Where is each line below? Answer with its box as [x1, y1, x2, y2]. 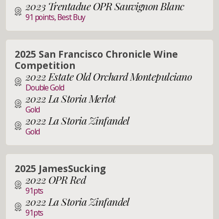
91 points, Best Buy [25, 11, 86, 22]
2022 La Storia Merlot [25, 91, 116, 105]
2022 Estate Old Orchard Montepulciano [25, 69, 192, 83]
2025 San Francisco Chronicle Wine [14, 47, 178, 61]
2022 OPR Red [25, 172, 86, 186]
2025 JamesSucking [14, 161, 106, 175]
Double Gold [25, 82, 65, 93]
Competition [14, 58, 75, 72]
